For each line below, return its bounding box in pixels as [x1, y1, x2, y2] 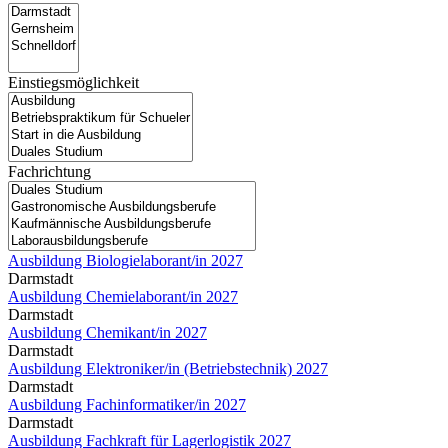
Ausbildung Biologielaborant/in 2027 [8, 251, 243, 269]
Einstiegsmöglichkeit [8, 73, 139, 91]
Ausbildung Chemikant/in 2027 [8, 323, 207, 341]
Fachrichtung [8, 162, 91, 180]
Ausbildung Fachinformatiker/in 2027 [8, 395, 246, 413]
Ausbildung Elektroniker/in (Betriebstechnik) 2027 [8, 359, 328, 377]
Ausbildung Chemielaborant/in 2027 [8, 287, 238, 305]
